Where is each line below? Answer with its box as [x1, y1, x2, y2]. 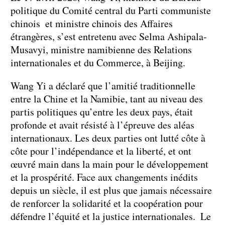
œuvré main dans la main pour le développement [11, 157, 208, 171]
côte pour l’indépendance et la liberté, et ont [11, 144, 191, 158]
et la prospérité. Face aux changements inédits [11, 170, 198, 184]
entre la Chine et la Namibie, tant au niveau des [11, 91, 203, 105]
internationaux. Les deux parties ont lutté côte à [11, 131, 205, 145]
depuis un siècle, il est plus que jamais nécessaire [11, 183, 212, 197]
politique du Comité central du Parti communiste [11, 3, 211, 17]
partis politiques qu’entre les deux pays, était [11, 104, 193, 119]
